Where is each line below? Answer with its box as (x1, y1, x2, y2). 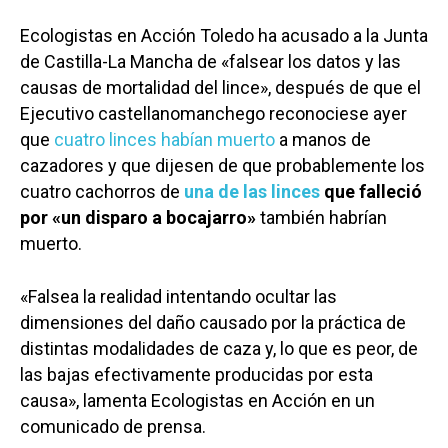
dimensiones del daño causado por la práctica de (20, 312, 406, 334)
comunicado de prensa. (20, 416, 206, 438)
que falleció (320, 181, 422, 203)
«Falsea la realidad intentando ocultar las (20, 286, 337, 308)
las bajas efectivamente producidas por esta (20, 364, 373, 386)
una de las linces (180, 181, 320, 203)
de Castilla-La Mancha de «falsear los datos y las (20, 51, 401, 73)
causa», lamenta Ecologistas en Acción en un (20, 390, 375, 412)
